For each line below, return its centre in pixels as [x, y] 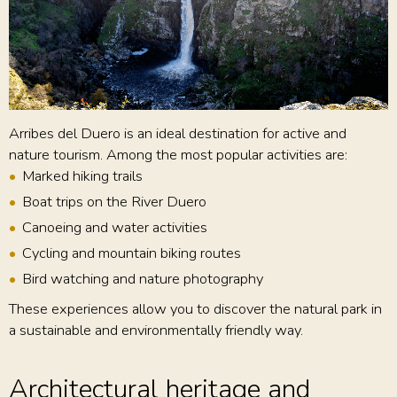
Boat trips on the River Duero [114, 202]
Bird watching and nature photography [143, 279]
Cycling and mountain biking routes [132, 253]
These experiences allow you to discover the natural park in [195, 309]
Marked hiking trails [82, 176]
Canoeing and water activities [115, 228]
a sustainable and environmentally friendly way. [156, 331]
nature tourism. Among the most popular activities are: [178, 155]
